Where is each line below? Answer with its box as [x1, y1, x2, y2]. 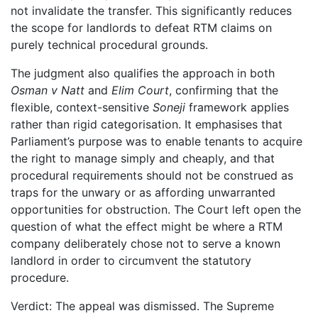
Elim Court [111, 82, 169, 97]
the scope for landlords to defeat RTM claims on [11, 20, 272, 35]
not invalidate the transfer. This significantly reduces [11, 3, 292, 18]
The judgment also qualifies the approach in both [11, 65, 275, 80]
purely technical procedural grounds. [11, 37, 208, 52]
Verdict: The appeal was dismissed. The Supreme [11, 298, 274, 313]
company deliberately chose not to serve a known [11, 236, 280, 251]
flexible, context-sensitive [11, 99, 153, 114]
